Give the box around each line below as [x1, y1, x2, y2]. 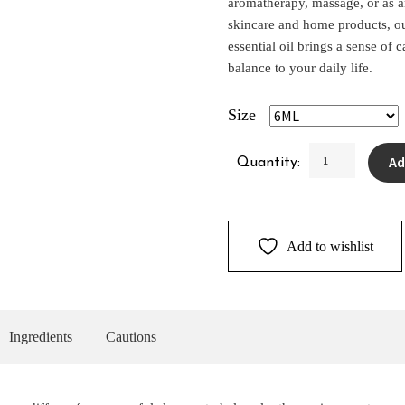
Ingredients [8, 329, 72, 345]
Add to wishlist [287, 239, 374, 255]
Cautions [105, 329, 156, 345]
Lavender [308, 145, 363, 161]
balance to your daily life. [228, 60, 373, 75]
